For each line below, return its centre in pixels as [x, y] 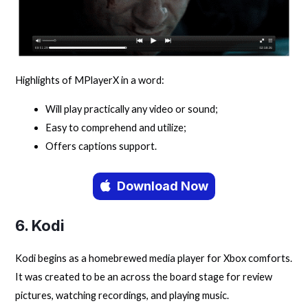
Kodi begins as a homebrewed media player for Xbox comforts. [154, 258]
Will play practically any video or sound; [132, 109]
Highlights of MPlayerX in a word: [90, 80]
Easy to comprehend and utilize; [116, 127]
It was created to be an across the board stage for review [144, 276]
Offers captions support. [101, 146]
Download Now [163, 186]
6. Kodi [40, 225]
